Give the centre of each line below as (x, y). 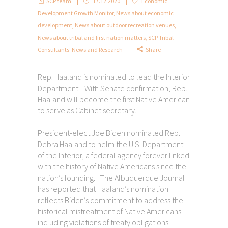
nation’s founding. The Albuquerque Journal (111, 177)
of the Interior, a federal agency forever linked (113, 155)
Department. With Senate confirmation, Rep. (112, 88)
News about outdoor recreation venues (125, 25)
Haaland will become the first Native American (114, 99)
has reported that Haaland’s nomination (103, 189)
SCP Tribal (161, 37)
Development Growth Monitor (76, 13)
